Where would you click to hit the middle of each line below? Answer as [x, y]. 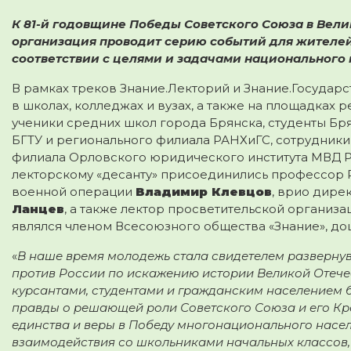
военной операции [74, 191]
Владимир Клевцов [204, 191]
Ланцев [38, 208]
